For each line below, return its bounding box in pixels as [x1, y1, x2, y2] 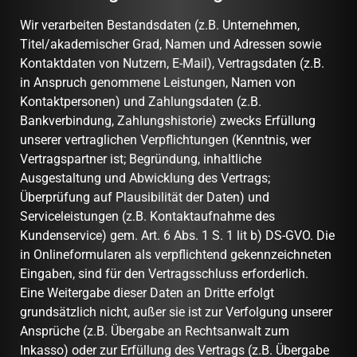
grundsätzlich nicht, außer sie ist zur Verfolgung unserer [20, 304, 332, 320]
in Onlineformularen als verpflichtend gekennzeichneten [20, 247, 331, 263]
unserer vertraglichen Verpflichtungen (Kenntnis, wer [20, 132, 311, 148]
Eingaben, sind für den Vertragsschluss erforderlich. [20, 266, 312, 282]
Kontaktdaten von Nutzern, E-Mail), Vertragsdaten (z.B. [20, 56, 324, 72]
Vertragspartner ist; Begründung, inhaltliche [20, 151, 261, 167]
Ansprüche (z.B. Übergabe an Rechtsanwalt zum [20, 324, 289, 339]
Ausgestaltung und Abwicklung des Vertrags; [20, 171, 270, 186]
